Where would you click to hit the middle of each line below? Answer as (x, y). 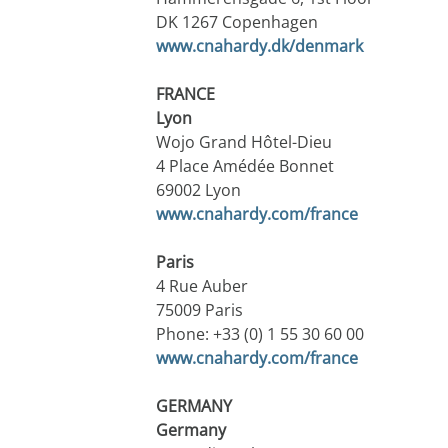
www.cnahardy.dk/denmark (259, 46)
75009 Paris (199, 310)
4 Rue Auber (201, 286)
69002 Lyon (198, 190)
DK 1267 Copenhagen (236, 22)
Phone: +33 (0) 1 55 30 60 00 (259, 334)
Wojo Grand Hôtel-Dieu (243, 142)
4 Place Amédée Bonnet (244, 166)
